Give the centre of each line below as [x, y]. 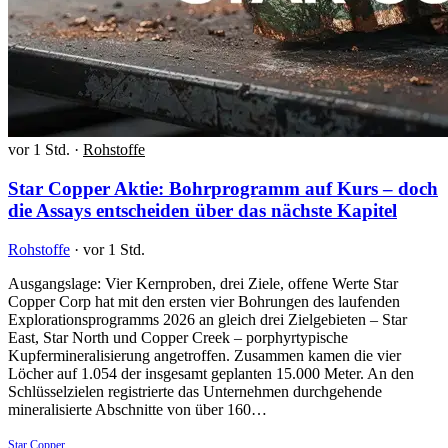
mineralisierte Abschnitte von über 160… [137, 409]
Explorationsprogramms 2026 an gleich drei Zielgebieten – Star [207, 319]
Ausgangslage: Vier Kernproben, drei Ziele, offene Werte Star [203, 283]
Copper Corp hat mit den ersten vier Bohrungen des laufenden [204, 301]
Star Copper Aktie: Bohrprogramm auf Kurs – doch [223, 188]
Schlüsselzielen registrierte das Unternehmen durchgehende [195, 391]
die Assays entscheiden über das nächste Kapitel [202, 210]
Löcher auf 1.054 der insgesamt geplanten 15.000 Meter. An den [211, 373]
